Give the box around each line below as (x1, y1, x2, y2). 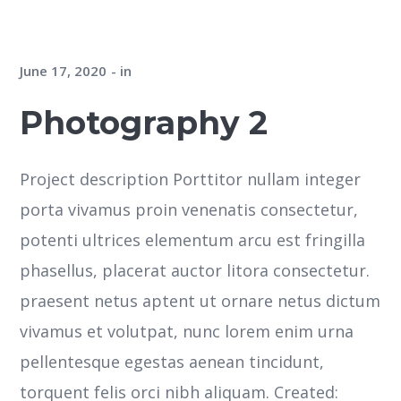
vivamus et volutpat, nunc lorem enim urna (20, 320, 354, 342)
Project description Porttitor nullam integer (20, 167, 362, 190)
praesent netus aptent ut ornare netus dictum (20, 289, 381, 311)
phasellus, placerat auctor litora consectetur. (20, 259, 371, 281)
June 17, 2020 (20, 61, 107, 80)
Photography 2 (20, 102, 269, 142)
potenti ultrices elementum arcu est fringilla (20, 228, 366, 251)
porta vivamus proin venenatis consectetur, (20, 198, 359, 220)
